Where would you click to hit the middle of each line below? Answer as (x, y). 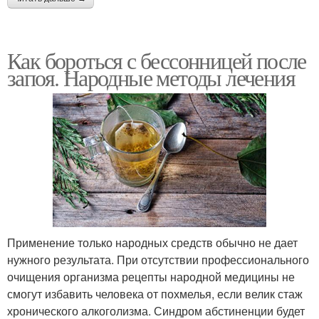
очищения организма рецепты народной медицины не (151, 277)
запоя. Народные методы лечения (151, 78)
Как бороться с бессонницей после (157, 61)
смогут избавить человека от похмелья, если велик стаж (155, 294)
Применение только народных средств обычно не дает (152, 243)
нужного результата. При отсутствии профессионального (158, 260)
